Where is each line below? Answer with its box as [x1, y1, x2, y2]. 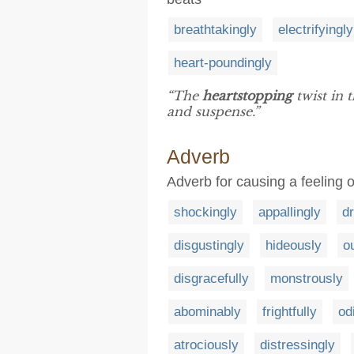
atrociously [174, 337, 239, 352]
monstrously [270, 271, 343, 286]
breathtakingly [174, 22, 257, 37]
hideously [265, 238, 322, 253]
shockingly [174, 205, 237, 220]
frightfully [262, 304, 317, 319]
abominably [174, 304, 241, 319]
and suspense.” [167, 104, 259, 119]
